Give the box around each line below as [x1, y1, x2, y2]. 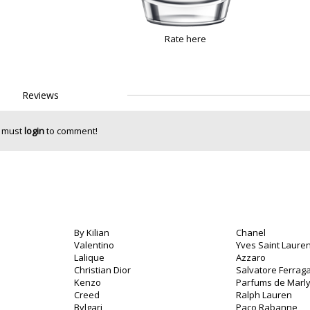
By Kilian [74, 226, 109, 239]
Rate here [165, 33, 207, 45]
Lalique [74, 251, 104, 264]
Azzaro [236, 251, 266, 264]
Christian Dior [74, 264, 131, 276]
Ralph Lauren [236, 289, 292, 301]
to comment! [44, 125, 98, 137]
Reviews [22, 89, 59, 102]
